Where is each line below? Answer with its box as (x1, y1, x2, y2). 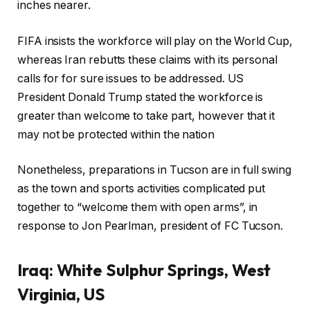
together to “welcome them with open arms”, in (17, 201, 258, 215)
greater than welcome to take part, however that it (17, 109, 275, 122)
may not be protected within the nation (17, 127, 215, 141)
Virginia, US (17, 283, 106, 304)
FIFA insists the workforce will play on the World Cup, (17, 34, 293, 48)
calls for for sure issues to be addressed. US (17, 71, 244, 85)
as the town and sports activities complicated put (17, 182, 266, 196)
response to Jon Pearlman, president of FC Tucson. (17, 219, 284, 233)
